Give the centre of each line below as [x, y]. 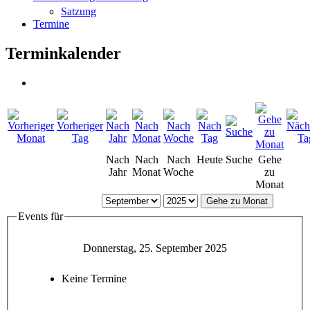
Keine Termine [94, 279]
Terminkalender [63, 53]
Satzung [79, 11]
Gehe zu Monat [237, 201]
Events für [40, 216]
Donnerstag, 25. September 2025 [155, 248]
